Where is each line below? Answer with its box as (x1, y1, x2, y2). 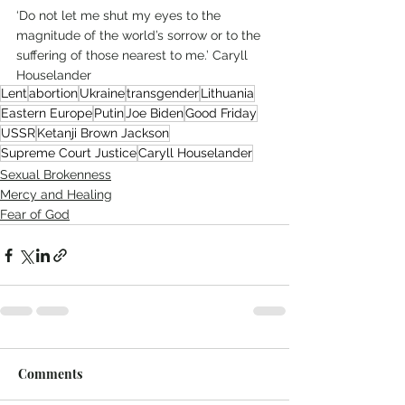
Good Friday (185, 106, 257, 121)
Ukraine (80, 86, 125, 101)
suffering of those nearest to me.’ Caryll (16, 48, 251, 63)
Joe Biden (126, 106, 184, 121)
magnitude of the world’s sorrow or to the (16, 28, 264, 43)
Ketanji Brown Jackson (37, 126, 169, 141)
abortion (29, 86, 78, 101)
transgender (127, 86, 199, 101)
